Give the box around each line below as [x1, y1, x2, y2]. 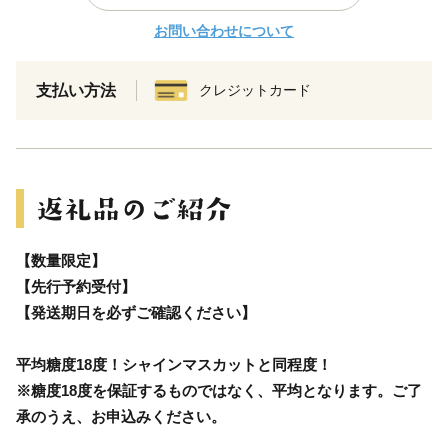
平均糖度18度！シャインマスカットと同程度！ [16, 355, 332, 373]
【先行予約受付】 [16, 277, 136, 295]
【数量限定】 [16, 251, 106, 269]
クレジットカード [199, 81, 311, 98]
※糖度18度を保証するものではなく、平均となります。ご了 [16, 381, 422, 399]
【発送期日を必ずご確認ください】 [16, 303, 256, 321]
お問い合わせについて [154, 22, 294, 39]
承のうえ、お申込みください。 [16, 407, 226, 425]
